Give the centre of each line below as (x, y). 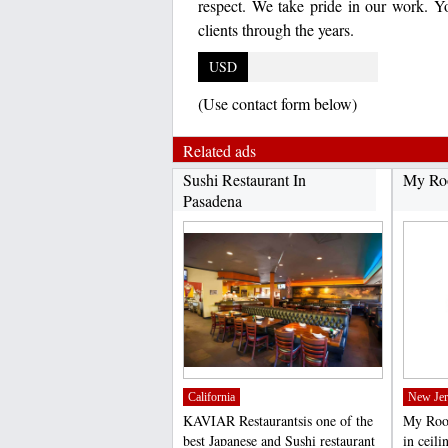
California (211, 397)
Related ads (219, 150)
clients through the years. (276, 29)
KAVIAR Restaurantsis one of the (278, 420)
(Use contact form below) (277, 103)
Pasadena (212, 200)
